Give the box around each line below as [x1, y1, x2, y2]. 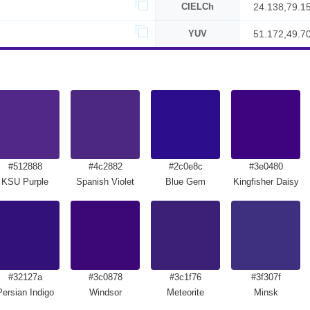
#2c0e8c [168, 161, 203, 172]
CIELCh [181, 1, 214, 12]
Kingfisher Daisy [232, 176, 299, 187]
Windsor [89, 287, 122, 298]
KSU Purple [1, 176, 48, 187]
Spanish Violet [76, 176, 134, 187]
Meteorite [167, 287, 204, 298]
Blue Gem [165, 176, 206, 187]
